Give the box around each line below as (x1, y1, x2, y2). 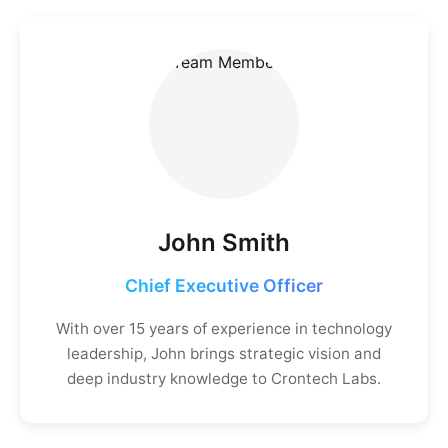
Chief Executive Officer (125, 275, 323, 296)
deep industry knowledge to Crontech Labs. (67, 369, 381, 388)
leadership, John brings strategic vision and (67, 344, 381, 363)
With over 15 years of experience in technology (56, 319, 392, 338)
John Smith (158, 228, 290, 257)
